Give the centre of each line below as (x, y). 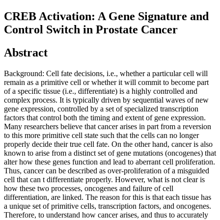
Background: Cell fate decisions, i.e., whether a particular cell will (106, 73)
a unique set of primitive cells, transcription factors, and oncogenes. (108, 206)
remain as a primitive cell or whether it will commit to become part (106, 82)
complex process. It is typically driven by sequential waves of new (106, 100)
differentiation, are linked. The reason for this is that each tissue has (108, 197)
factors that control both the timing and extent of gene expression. (105, 117)
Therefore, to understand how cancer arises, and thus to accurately (106, 215)
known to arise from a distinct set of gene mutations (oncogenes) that (110, 153)
